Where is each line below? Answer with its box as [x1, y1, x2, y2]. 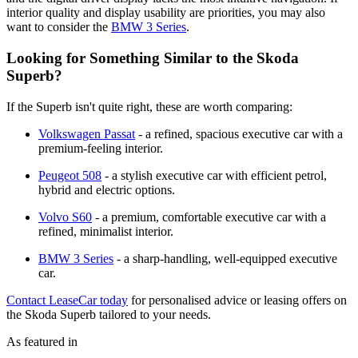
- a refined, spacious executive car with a [135, 126, 343, 141]
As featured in [6, 334, 78, 348]
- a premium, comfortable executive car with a [92, 209, 326, 224]
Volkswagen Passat [38, 126, 135, 141]
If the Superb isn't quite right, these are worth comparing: [6, 99, 292, 113]
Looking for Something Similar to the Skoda [6, 49, 299, 66]
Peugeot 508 [38, 168, 101, 182]
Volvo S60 [38, 209, 92, 224]
